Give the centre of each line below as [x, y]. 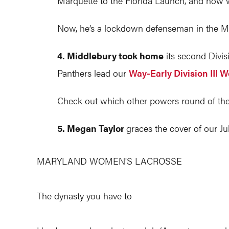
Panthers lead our [93, 73]
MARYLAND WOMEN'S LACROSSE [109, 161]
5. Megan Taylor [92, 128]
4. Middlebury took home [110, 55]
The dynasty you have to [84, 196]
